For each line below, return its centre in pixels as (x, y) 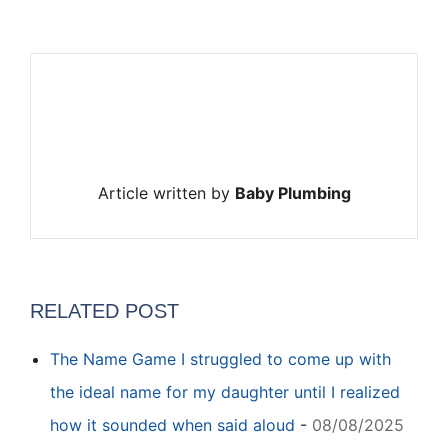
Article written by (166, 192)
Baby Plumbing (292, 192)
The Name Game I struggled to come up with (220, 358)
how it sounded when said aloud (172, 424)
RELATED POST (104, 310)
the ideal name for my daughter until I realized (225, 391)
